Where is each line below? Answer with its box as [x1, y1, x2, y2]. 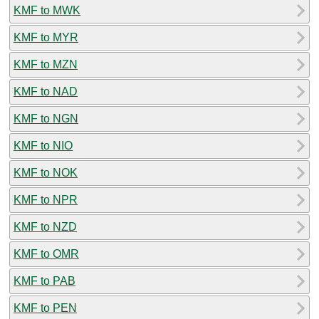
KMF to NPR [14, 193, 78, 206]
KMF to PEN [14, 301, 77, 314]
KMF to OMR [14, 247, 79, 260]
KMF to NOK [14, 166, 78, 179]
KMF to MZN [14, 58, 78, 70]
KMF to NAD [14, 85, 78, 98]
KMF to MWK [14, 4, 80, 16]
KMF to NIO [14, 139, 73, 152]
